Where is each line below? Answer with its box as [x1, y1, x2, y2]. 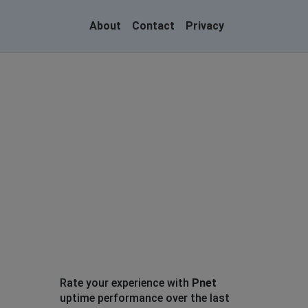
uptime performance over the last [59, 291, 230, 305]
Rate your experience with [59, 276, 192, 289]
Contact [132, 19, 175, 32]
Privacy [186, 19, 224, 32]
